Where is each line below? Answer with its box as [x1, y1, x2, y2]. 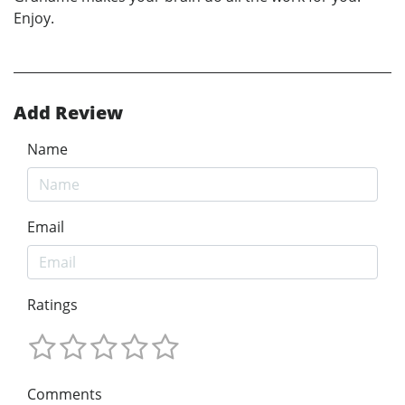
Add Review [14, 99, 123, 125]
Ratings [27, 294, 78, 315]
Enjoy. [14, 7, 54, 28]
